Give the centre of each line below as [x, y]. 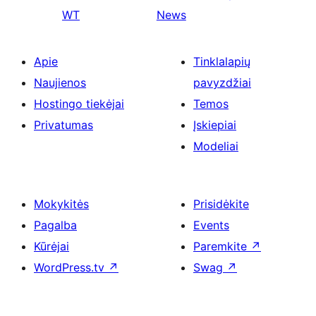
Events [211, 225]
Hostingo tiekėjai [79, 104]
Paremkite [222, 246]
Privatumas [63, 125]
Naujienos [60, 83]
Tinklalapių [222, 61]
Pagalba [55, 225]
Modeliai [216, 146]
